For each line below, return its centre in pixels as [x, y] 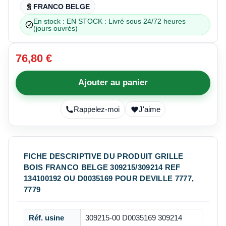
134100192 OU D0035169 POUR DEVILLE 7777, [109, 179]
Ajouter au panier [113, 83]
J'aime [149, 109]
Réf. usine [46, 218]
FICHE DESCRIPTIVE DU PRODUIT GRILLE [104, 156]
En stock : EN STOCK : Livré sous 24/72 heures [109, 21]
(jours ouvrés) [55, 28]
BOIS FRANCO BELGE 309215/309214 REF [102, 167]
